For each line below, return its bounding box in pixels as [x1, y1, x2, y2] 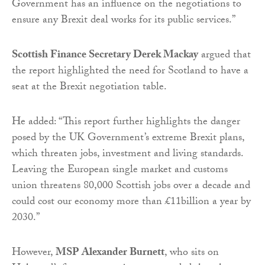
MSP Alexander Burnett [56, 244, 164, 263]
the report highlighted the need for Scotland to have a [12, 63, 248, 82]
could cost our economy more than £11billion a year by [12, 193, 251, 212]
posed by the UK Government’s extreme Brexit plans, [12, 130, 244, 148]
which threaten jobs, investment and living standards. [12, 146, 243, 164]
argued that [198, 47, 251, 66]
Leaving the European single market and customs [12, 161, 228, 180]
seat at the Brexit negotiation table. [12, 79, 167, 98]
